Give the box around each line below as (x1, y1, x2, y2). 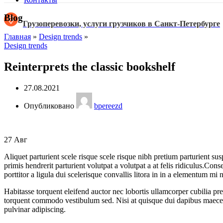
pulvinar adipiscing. (4, 205, 66, 214)
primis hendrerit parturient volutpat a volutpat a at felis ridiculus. (4, 161, 204, 170)
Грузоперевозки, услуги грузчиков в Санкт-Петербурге (23, 19, 220, 28)
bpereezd (94, 102, 122, 111)
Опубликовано (24, 102, 74, 111)
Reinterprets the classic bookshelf (4, 60, 175, 74)
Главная (4, 32, 31, 41)
